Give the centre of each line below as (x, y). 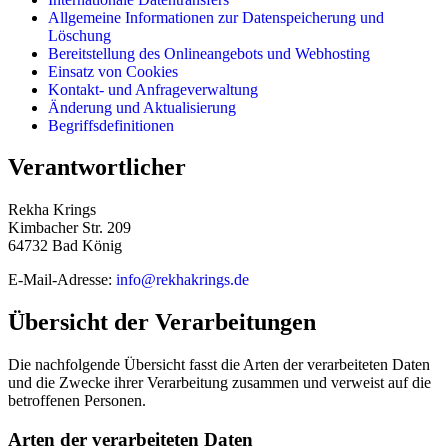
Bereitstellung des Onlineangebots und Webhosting (209, 53)
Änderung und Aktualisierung (142, 107)
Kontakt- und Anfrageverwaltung (153, 89)
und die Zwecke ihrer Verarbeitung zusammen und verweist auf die (219, 383)
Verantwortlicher (97, 167)
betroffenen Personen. (77, 401)
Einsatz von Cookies (113, 71)
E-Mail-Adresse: (62, 280)
